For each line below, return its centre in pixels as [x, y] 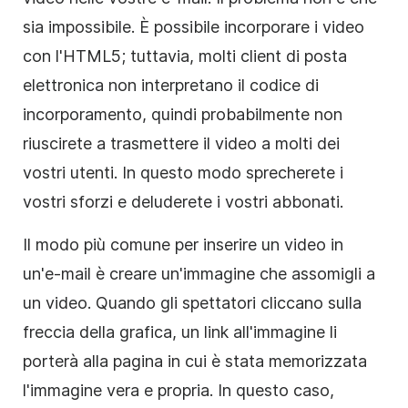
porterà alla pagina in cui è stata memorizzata [195, 361]
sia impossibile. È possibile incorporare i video [194, 26]
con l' [43, 56]
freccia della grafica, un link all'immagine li [180, 331]
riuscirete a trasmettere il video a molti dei [181, 143]
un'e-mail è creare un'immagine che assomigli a [199, 273]
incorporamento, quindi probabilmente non [183, 114]
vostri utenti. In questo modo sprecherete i [183, 172]
